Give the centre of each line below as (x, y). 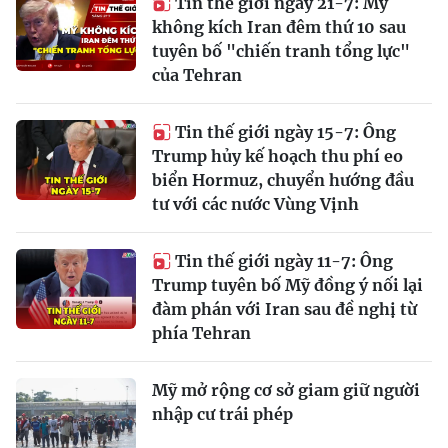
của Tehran (197, 75)
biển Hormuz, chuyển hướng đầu (283, 180)
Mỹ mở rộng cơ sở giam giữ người (286, 390)
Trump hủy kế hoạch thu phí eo (277, 156)
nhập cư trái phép (222, 414)
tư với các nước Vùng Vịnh (255, 204)
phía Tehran (201, 333)
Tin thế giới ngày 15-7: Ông (285, 132)
